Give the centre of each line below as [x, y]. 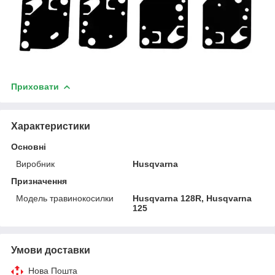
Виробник [35, 164]
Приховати [35, 86]
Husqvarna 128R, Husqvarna [192, 198]
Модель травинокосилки [65, 198]
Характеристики [51, 126]
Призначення [39, 181]
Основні [29, 146]
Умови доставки [51, 250]
